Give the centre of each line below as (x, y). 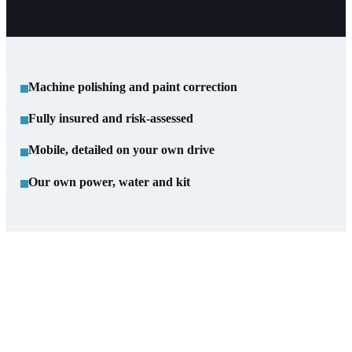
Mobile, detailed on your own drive (121, 150)
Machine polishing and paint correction (132, 86)
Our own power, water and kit (109, 181)
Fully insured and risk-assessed (110, 119)
